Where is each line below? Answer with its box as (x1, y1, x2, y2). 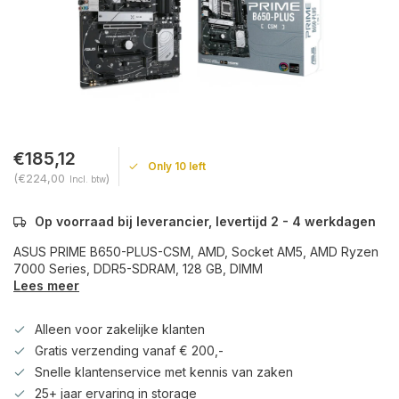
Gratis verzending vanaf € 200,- (35, 343, 224, 358)
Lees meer (13, 278, 79, 293)
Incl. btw (69, 174, 106, 184)
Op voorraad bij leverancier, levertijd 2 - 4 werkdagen (35, 214, 376, 229)
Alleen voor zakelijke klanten (35, 322, 205, 337)
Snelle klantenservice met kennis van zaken (35, 364, 293, 379)
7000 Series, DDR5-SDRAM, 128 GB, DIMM (13, 261, 263, 276)
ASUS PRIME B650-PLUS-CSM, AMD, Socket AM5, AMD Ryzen (13, 244, 379, 259)
